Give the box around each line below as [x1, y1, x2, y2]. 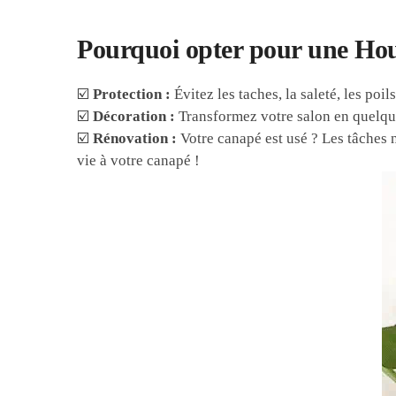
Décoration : [93, 108, 176, 126]
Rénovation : [93, 130, 178, 148]
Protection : [93, 86, 171, 103]
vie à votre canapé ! [77, 152, 201, 170]
